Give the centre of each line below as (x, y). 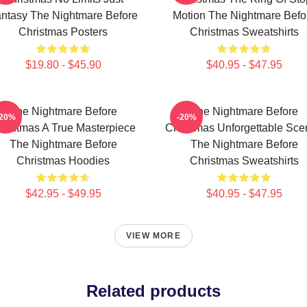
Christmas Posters (63, 32)
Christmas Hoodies (63, 161)
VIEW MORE (153, 236)
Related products (153, 291)
